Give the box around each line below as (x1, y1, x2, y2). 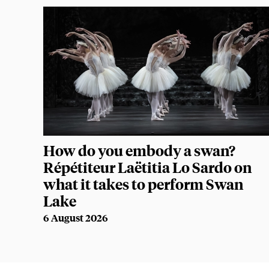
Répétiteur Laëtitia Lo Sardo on (43, 157, 252, 177)
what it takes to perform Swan (43, 174, 244, 194)
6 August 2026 (43, 211, 109, 225)
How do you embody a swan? (43, 141, 236, 160)
